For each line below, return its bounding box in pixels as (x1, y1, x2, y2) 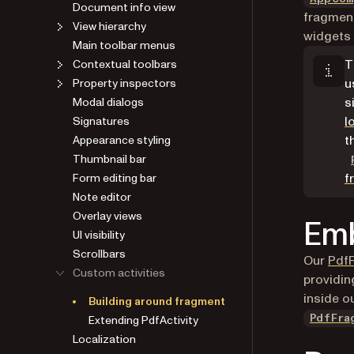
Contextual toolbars (73, 56, 177, 72)
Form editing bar (73, 170, 156, 186)
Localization (73, 331, 136, 347)
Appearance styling (73, 132, 171, 148)
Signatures (73, 113, 130, 129)
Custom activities (73, 265, 165, 281)
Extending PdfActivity (88, 312, 198, 328)
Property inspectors (73, 75, 176, 91)
